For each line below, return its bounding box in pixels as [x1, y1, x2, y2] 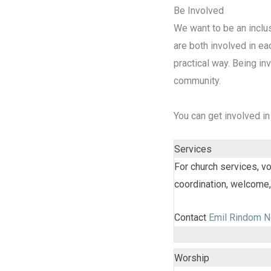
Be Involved [174, 4, 224, 16]
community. [174, 74, 221, 87]
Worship [174, 252, 209, 264]
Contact [174, 212, 209, 224]
